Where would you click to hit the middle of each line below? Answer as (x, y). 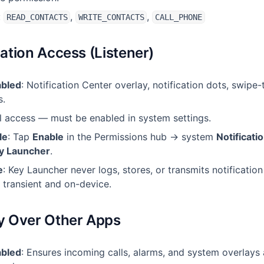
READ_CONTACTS (37, 17)
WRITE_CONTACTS (111, 17)
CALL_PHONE (178, 17)
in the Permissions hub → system (140, 137)
